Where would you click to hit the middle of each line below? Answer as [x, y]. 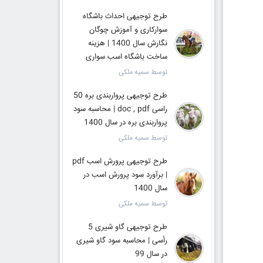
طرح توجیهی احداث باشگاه [125, 16]
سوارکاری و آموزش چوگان [128, 30]
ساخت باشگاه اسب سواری [126, 57]
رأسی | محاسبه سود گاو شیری [122, 241]
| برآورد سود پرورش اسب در [125, 175]
